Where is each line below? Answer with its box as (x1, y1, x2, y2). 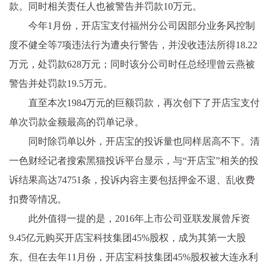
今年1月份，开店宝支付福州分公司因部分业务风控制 (28, 20, 255, 31)
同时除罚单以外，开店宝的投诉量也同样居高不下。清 (28, 136, 260, 146)
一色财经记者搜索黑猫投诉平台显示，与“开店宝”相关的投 (9, 155, 259, 166)
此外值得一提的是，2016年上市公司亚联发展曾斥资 (28, 213, 250, 224)
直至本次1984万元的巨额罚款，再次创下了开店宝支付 (28, 97, 260, 108)
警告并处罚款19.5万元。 (9, 78, 113, 89)
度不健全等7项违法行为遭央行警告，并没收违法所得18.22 (9, 39, 257, 50)
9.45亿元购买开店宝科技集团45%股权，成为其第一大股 (9, 232, 246, 243)
